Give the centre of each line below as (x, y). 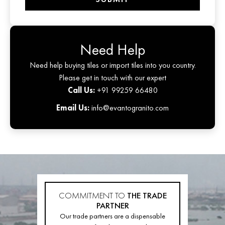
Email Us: (73, 108)
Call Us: (81, 90)
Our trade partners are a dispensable (113, 216)
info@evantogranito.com (129, 108)
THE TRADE (147, 196)
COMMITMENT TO (93, 196)
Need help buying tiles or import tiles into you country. (113, 65)
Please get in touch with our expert (113, 78)
